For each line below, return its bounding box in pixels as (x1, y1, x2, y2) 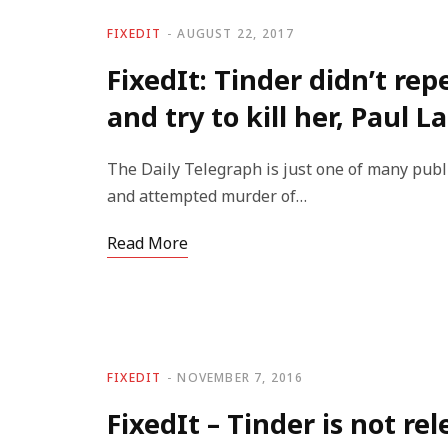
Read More (107, 232, 188, 254)
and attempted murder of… (107, 185, 307, 207)
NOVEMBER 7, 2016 (177, 369, 304, 386)
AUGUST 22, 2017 (177, 25, 295, 42)
